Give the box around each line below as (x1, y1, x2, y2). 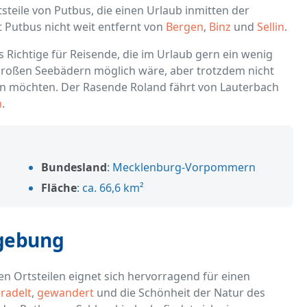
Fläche (41, 180, 77, 196)
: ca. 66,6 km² (77, 180, 145, 196)
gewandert (37, 285, 94, 301)
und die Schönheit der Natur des (94, 285, 265, 301)
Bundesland (41, 160, 108, 175)
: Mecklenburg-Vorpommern (107, 160, 256, 175)
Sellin (257, 19, 284, 35)
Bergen (166, 19, 204, 35)
